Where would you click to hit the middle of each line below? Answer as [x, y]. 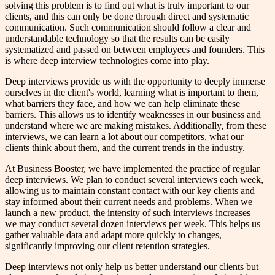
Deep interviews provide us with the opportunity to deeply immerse [135, 82]
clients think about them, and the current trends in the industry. [125, 148]
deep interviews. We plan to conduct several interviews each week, [134, 180]
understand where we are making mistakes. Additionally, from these [136, 126]
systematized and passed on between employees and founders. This [135, 50]
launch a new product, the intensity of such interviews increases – [131, 213]
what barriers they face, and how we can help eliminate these [122, 104]
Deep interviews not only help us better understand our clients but [132, 267]
